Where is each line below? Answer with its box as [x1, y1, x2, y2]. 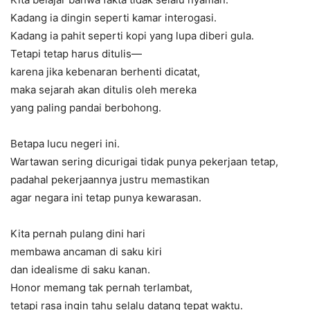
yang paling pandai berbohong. [10, 100, 161, 114]
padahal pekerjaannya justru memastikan [10, 172, 210, 186]
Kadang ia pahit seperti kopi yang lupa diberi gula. [10, 28, 254, 42]
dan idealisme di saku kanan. [10, 262, 150, 276]
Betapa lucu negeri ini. [10, 136, 120, 150]
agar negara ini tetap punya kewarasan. [10, 190, 201, 204]
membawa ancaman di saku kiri [10, 244, 162, 258]
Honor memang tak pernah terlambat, [10, 280, 192, 294]
